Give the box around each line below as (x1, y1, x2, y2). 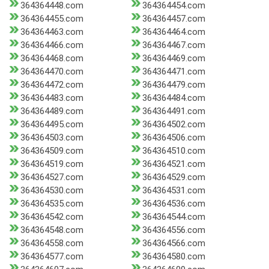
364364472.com (20, 79, 83, 91)
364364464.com (142, 26, 205, 38)
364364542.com (20, 211, 83, 223)
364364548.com (20, 225, 83, 236)
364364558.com (20, 238, 83, 249)
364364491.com (142, 106, 205, 117)
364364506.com (142, 132, 205, 144)
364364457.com (142, 13, 205, 25)
